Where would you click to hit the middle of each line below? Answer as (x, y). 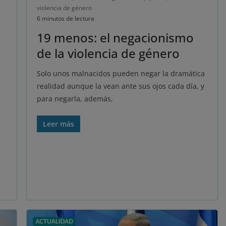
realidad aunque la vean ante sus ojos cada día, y (120, 86)
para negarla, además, (75, 98)
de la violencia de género (108, 53)
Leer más (58, 124)
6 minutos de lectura (65, 18)
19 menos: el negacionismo (115, 37)
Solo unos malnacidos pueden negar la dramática (121, 73)
